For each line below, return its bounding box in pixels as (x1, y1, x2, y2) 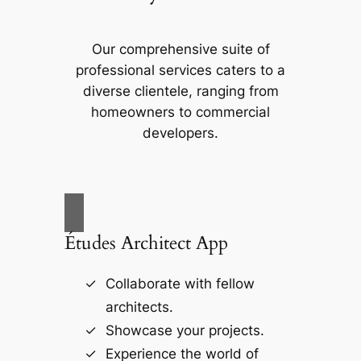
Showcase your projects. (105, 322, 264, 339)
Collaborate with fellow (105, 276, 255, 293)
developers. (143, 124, 218, 141)
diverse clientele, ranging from (82, 82, 279, 99)
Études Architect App (64, 230, 228, 256)
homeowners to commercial (91, 103, 270, 120)
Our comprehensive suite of (91, 40, 270, 57)
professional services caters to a (76, 61, 285, 78)
